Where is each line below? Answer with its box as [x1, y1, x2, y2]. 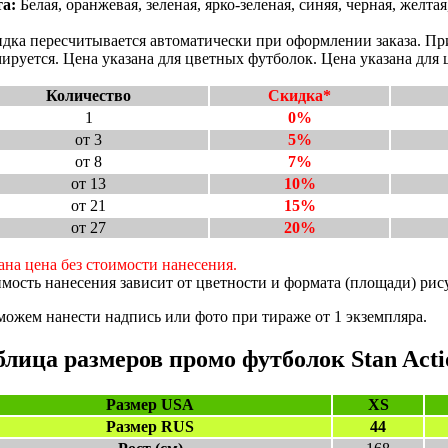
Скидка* [268, 87, 331, 104]
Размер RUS [106, 417, 194, 435]
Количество [46, 87, 131, 104]
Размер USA [106, 395, 194, 413]
